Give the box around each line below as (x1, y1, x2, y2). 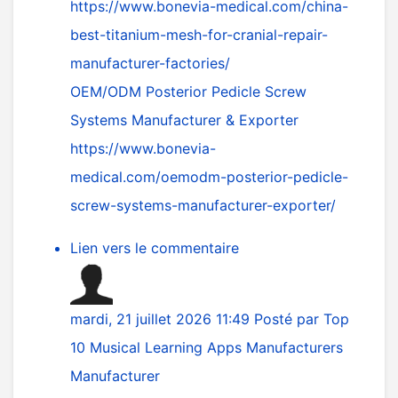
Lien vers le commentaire (70, 239, 239, 257)
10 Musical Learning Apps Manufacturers (70, 338, 343, 356)
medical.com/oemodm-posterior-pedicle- (70, 168, 348, 186)
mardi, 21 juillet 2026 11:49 (70, 310, 254, 328)
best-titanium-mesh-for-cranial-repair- (70, 26, 328, 44)
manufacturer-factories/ (70, 54, 230, 72)
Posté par (254, 310, 323, 328)
